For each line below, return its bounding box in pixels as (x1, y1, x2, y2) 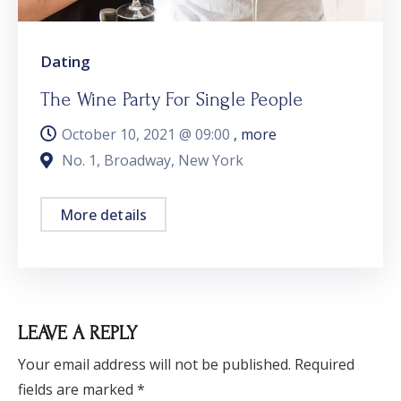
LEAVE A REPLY (18, 321, 137, 345)
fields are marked (18, 379, 137, 399)
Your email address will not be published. (18, 354, 291, 374)
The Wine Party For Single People (40, 88, 303, 110)
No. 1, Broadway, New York (62, 149, 243, 170)
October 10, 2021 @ (62, 124, 195, 144)
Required (294, 354, 354, 374)
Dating (40, 50, 90, 72)
